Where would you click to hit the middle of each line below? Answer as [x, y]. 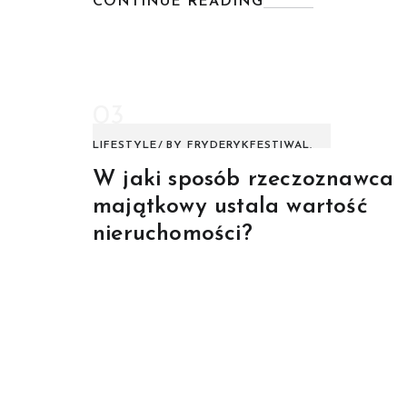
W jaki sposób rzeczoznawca [243, 180]
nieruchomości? [173, 234]
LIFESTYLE [125, 146]
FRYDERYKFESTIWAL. [250, 146]
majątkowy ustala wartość [230, 207]
